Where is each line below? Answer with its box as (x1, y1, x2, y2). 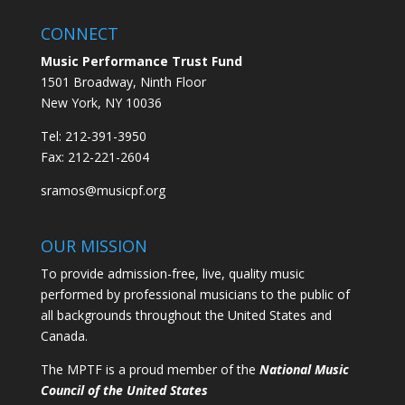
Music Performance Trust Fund (40, 52, 242, 71)
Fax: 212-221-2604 (40, 148, 149, 166)
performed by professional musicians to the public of (40, 286, 350, 304)
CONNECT (40, 23, 118, 45)
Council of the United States (40, 381, 208, 400)
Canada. (40, 327, 88, 345)
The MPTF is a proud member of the (40, 361, 259, 379)
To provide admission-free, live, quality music (40, 265, 305, 283)
